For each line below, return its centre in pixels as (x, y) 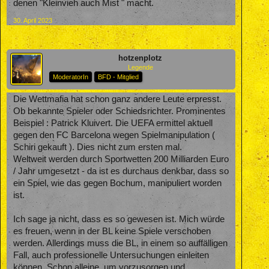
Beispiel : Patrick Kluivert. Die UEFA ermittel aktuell (113, 123)
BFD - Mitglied (118, 77)
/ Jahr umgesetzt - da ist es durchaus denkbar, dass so (121, 171)
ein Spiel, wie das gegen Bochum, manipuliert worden (117, 183)
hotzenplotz (141, 58)
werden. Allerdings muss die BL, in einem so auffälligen (120, 243)
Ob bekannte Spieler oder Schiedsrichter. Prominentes (119, 111)
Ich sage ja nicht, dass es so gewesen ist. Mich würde (119, 219)
